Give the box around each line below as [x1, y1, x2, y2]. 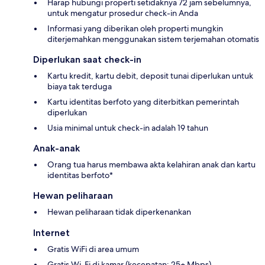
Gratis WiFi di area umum [47, 244, 139, 255]
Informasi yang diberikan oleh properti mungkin [47, 23, 223, 34]
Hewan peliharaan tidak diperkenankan [47, 206, 191, 218]
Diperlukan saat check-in [33, 54, 141, 66]
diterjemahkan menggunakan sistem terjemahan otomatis [47, 34, 259, 45]
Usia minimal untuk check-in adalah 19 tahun [47, 122, 208, 134]
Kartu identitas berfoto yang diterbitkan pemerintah [47, 96, 239, 108]
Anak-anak [33, 143, 80, 154]
